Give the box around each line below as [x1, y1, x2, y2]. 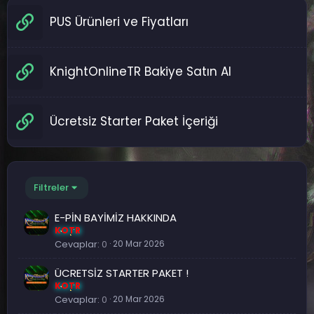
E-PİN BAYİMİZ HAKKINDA [55, 210, 177, 226]
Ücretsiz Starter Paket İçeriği [50, 113, 218, 130]
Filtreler [34, 181, 69, 195]
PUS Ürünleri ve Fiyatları [50, 13, 189, 31]
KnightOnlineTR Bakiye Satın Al [50, 63, 231, 81]
